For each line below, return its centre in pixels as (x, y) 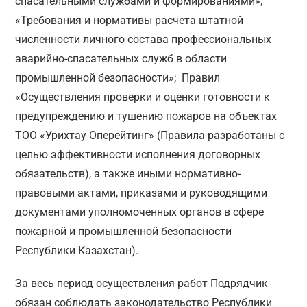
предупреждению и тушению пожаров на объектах (146, 116)
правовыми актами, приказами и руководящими (142, 193)
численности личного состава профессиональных (144, 40)
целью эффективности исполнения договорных (138, 155)
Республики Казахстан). (77, 251)
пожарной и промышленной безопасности (124, 232)
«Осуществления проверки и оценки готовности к (143, 97)
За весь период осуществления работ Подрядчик (142, 284)
